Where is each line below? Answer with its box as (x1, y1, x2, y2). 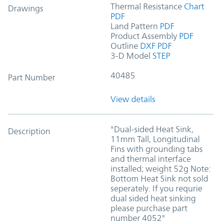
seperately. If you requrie (110, 183, 202, 193)
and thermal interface (110, 153, 191, 164)
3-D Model (110, 50, 150, 61)
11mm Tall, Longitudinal (110, 134, 200, 144)
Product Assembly (110, 31, 177, 41)
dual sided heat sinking (110, 193, 196, 203)
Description (8, 126, 50, 136)
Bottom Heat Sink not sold (110, 173, 208, 184)
